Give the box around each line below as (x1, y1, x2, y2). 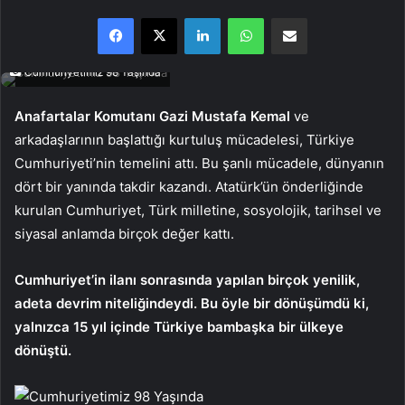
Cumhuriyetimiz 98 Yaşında (22, 66, 161, 80)
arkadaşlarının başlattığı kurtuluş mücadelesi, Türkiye (14, 131, 354, 149)
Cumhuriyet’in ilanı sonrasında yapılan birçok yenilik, (14, 271, 360, 289)
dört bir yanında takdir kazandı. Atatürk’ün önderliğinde (14, 178, 363, 196)
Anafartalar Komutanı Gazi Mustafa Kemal (14, 108, 290, 126)
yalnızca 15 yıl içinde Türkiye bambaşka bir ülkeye (14, 318, 344, 336)
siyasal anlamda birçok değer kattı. (14, 225, 234, 243)
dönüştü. (14, 342, 71, 360)
